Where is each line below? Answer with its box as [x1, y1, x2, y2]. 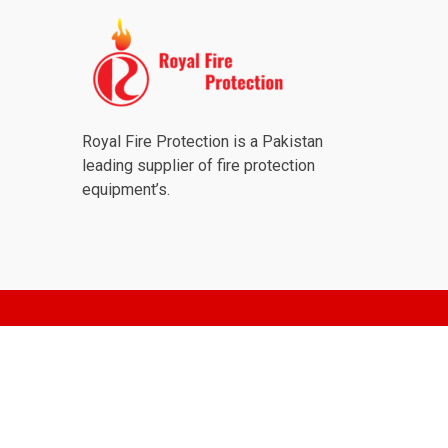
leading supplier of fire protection [82, 155, 315, 175]
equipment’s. [82, 179, 174, 199]
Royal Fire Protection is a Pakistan [82, 131, 327, 151]
